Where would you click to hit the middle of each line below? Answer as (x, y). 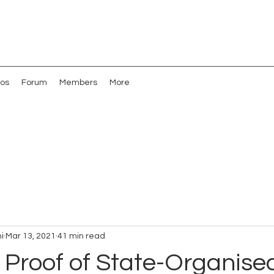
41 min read (81, 236)
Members (78, 83)
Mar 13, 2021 (31, 236)
